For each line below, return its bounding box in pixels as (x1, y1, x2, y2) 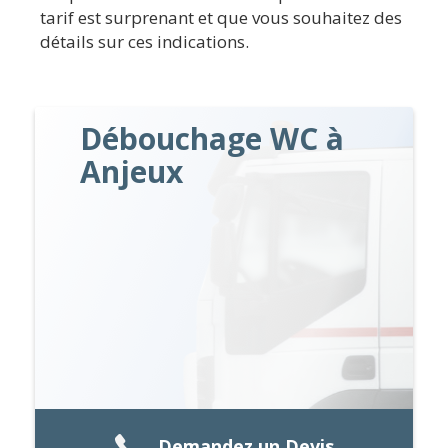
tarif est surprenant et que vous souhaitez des (40, 5, 402, 29)
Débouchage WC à (80, 117, 345, 159)
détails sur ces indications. (40, 29, 249, 53)
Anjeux (80, 150, 184, 192)
